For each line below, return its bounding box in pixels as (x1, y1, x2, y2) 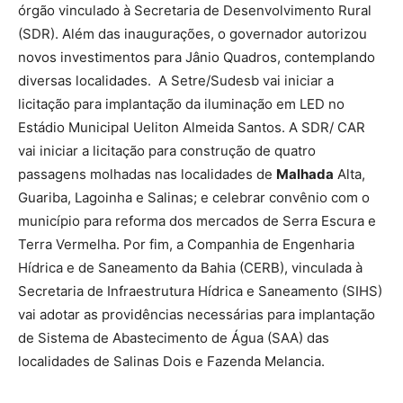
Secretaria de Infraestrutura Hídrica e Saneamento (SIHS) (18, 282, 382, 300)
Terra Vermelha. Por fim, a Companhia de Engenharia (18, 236, 354, 254)
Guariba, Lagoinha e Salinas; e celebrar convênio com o (18, 189, 370, 207)
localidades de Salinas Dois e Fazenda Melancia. (18, 353, 325, 371)
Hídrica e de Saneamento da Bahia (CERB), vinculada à (18, 259, 363, 277)
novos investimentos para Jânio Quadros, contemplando (18, 49, 375, 67)
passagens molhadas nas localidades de (18, 166, 276, 184)
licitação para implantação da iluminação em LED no (18, 95, 345, 113)
